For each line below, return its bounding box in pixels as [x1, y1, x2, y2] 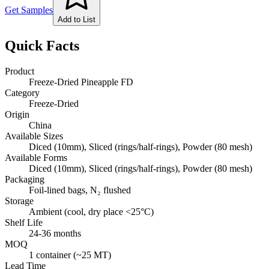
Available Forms [5, 152, 67, 163]
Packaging [5, 174, 44, 184]
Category [5, 87, 40, 98]
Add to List [58, 14, 95, 24]
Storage [5, 195, 34, 206]
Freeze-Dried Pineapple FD [29, 76, 133, 87]
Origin [5, 109, 29, 119]
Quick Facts [5, 37, 79, 53]
